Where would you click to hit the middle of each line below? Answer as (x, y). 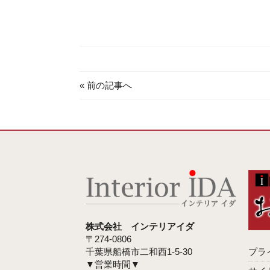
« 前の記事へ (106, 86)
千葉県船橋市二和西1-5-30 (139, 252)
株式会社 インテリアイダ (140, 227)
